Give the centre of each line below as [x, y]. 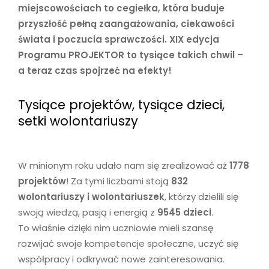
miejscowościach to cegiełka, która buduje [121, 8]
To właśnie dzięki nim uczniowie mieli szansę [116, 228]
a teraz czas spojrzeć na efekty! [95, 71]
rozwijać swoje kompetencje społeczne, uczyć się [128, 244]
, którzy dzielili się [201, 197]
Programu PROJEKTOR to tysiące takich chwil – [131, 55]
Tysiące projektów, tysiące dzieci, [121, 105]
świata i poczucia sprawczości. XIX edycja [119, 40]
